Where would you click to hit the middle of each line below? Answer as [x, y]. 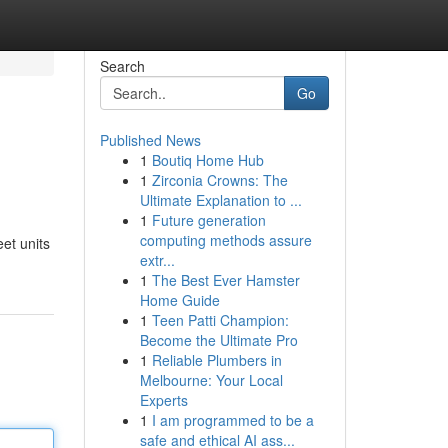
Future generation [208, 220]
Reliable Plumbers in [216, 360]
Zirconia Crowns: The [219, 180]
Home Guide [179, 300]
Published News [150, 140]
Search [122, 66]
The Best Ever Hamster [225, 280]
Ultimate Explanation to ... [220, 200]
